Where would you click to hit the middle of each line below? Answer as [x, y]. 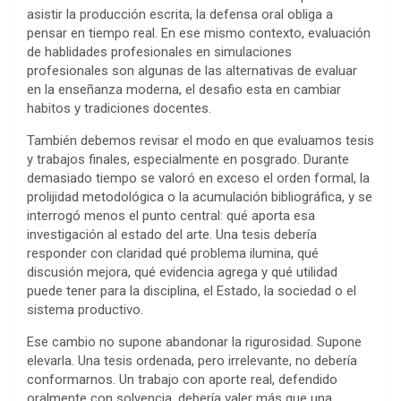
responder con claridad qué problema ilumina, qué [173, 254]
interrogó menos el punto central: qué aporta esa [171, 216]
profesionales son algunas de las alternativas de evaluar [192, 71]
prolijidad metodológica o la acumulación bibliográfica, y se [200, 197]
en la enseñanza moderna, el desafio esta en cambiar [184, 90]
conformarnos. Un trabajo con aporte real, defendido [182, 380]
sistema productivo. [85, 310]
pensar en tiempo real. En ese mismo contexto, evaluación [199, 34]
